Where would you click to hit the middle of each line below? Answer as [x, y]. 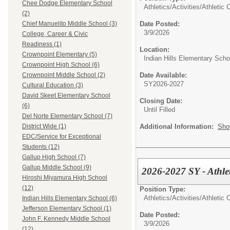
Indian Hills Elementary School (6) [70, 198]
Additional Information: [179, 127]
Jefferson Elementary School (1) [67, 209]
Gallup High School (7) [54, 157]
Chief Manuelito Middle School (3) [70, 24]
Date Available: [163, 75]
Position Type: [162, 189]
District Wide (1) [44, 127]
